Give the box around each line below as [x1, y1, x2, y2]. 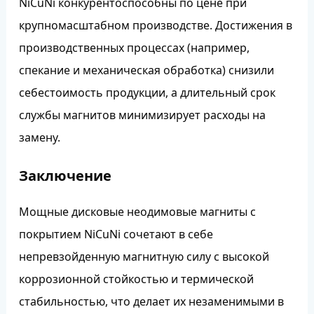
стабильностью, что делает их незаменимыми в [18, 294, 284, 310]
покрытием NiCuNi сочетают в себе [18, 226, 213, 243]
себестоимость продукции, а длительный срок [18, 85, 275, 101]
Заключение [18, 166, 111, 186]
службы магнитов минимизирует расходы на [18, 107, 266, 123]
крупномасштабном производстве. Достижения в [18, 18, 292, 34]
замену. [18, 130, 60, 146]
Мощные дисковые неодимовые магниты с [18, 204, 256, 220]
